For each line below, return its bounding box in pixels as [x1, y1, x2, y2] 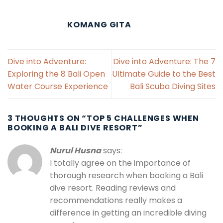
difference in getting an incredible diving [50, 207, 207, 219]
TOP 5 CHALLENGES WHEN [87, 112, 199, 124]
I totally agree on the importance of [50, 157, 191, 169]
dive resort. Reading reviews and [50, 182, 176, 194]
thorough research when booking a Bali [50, 170, 203, 182]
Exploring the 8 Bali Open [7, 68, 105, 80]
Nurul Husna [50, 145, 101, 157]
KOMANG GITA [67, 19, 131, 31]
